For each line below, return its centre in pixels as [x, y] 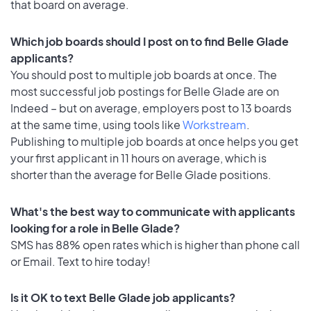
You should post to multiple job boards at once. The [144, 74]
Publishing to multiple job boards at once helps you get [154, 141]
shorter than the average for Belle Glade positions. [141, 174]
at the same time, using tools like [96, 124]
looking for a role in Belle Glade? [95, 228]
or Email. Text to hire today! [81, 261]
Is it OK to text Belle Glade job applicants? [123, 298]
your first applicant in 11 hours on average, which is [138, 158]
